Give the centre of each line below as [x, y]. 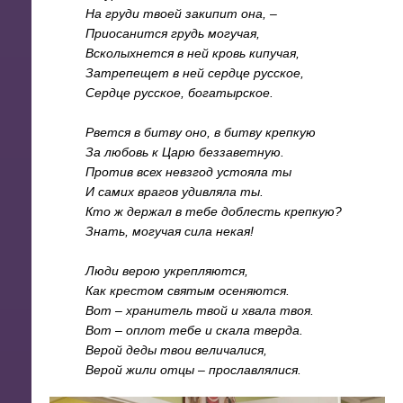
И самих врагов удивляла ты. [175, 191]
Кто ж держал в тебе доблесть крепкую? [214, 211]
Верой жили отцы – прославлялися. [193, 369]
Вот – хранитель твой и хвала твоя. [200, 310]
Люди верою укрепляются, [167, 270]
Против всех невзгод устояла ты [188, 171]
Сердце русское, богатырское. [179, 92]
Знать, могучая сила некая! [170, 231]
